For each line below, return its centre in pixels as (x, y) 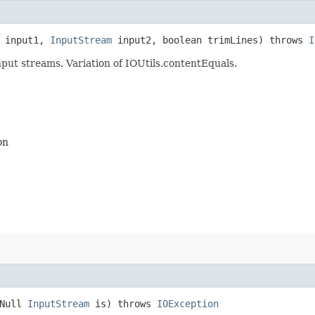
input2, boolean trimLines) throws (210, 40)
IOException (188, 303)
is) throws (123, 303)
